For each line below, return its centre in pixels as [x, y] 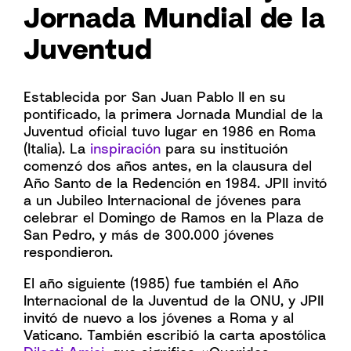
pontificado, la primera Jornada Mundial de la [173, 114]
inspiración [125, 148]
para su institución [224, 148]
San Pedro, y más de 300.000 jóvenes [149, 234]
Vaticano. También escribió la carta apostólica [175, 335]
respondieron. [68, 251]
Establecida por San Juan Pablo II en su [154, 96]
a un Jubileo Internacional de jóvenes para [162, 200]
